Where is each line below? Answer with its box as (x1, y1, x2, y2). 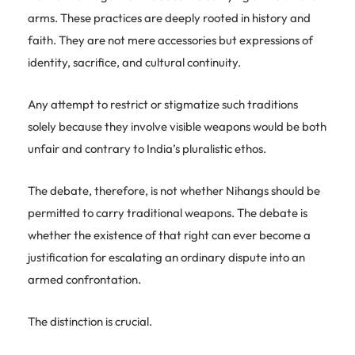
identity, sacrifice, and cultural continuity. (28, 54, 241, 70)
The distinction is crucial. (28, 313, 152, 329)
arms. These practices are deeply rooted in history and (28, 10, 311, 25)
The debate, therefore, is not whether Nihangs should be (28, 182, 320, 198)
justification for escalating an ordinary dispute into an (28, 249, 305, 265)
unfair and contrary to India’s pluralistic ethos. (28, 140, 266, 156)
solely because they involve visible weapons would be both (28, 118, 326, 134)
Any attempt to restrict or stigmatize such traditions (28, 96, 298, 112)
